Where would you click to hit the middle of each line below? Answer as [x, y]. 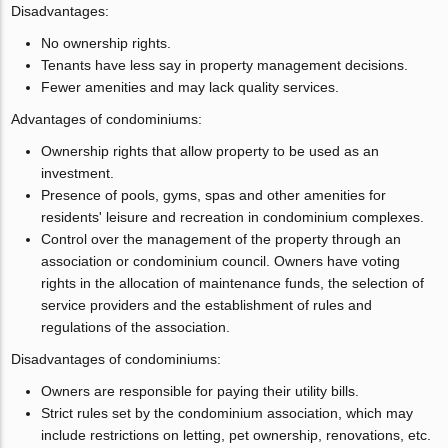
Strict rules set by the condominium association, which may [227, 412]
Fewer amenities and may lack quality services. [190, 86]
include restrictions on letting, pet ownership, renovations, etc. [236, 434]
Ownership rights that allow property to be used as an [210, 150]
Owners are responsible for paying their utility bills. [200, 390]
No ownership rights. [106, 42]
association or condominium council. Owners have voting [221, 260]
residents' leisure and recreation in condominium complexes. [233, 216]
